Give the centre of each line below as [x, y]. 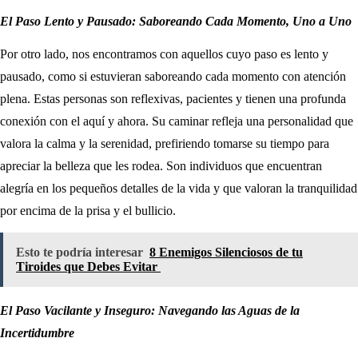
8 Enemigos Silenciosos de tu [226, 252]
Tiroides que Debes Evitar [88, 266]
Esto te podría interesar [80, 252]
